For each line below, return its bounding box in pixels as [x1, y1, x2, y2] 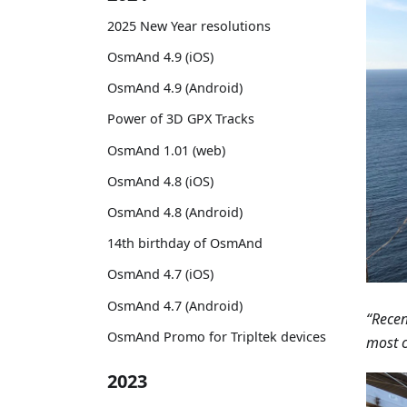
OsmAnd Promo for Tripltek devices [107, 327, 326, 345]
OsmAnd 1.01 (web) [107, 141, 225, 159]
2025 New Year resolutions [107, 16, 271, 35]
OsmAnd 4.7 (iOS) [107, 265, 213, 283]
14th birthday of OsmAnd [107, 234, 263, 253]
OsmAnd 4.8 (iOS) [107, 172, 213, 190]
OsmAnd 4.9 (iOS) [107, 48, 213, 66]
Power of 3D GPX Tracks [107, 110, 254, 128]
